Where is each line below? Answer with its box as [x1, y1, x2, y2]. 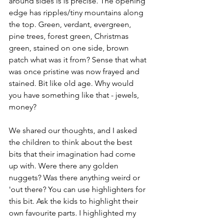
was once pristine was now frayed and [9, 67, 141, 77]
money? [9, 102, 36, 112]
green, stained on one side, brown [9, 43, 131, 53]
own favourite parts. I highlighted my [9, 208, 138, 218]
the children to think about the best [9, 137, 134, 147]
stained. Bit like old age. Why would [9, 79, 136, 88]
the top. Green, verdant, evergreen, [9, 20, 133, 29]
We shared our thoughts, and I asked [9, 126, 139, 136]
